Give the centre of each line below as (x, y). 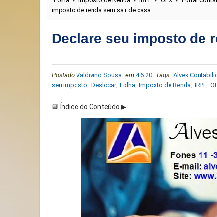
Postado (63, 75)
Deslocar (103, 85)
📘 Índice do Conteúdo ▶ (89, 106)
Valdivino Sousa (99, 75)
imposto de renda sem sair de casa (101, 10)
